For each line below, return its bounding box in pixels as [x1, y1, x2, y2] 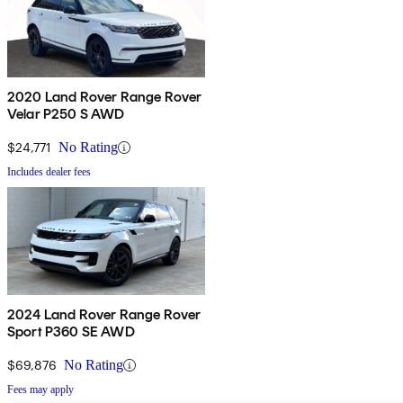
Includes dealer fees [7, 166, 91, 179]
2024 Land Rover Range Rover [7, 306, 201, 324]
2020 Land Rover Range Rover [7, 88, 202, 106]
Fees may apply [7, 383, 74, 397]
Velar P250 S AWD [7, 105, 125, 123]
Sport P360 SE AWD [7, 323, 135, 341]
